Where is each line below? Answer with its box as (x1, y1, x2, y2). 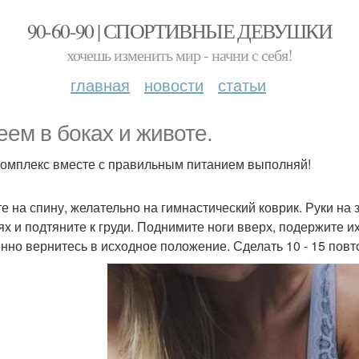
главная (71, 73, 130, 96)
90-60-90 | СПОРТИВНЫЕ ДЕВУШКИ (26, 17, 333, 44)
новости (144, 73, 204, 96)
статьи (218, 73, 266, 96)
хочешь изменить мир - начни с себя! (67, 44, 292, 66)
